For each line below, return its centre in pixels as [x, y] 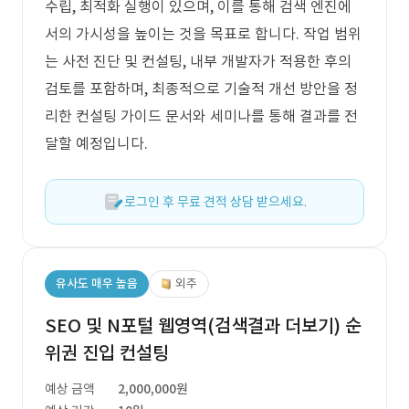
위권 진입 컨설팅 [107, 353]
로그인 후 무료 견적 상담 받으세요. [215, 202]
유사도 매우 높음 [97, 283]
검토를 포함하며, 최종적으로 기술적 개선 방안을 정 [201, 89]
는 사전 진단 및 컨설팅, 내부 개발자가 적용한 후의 [198, 61]
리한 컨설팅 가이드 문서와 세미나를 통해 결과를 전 [201, 116]
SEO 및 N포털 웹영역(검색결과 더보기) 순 [203, 326]
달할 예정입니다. [96, 143]
